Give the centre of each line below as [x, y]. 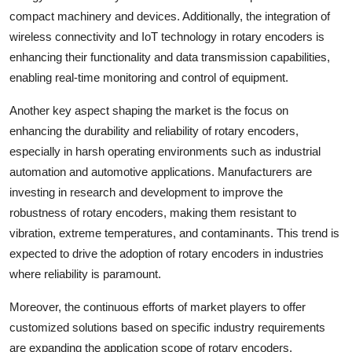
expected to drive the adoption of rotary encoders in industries [167, 253]
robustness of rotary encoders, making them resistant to [153, 212]
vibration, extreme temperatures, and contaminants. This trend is [174, 233]
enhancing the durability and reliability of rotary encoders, [154, 130]
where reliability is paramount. [85, 273]
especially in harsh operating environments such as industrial [165, 151]
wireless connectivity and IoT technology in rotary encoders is [167, 36]
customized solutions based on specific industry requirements [167, 327]
